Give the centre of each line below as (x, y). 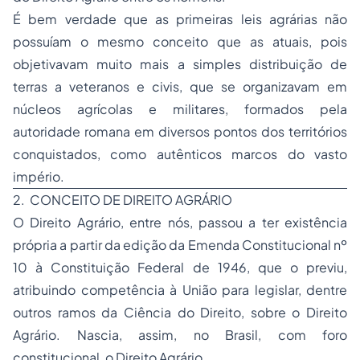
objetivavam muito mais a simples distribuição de (180, 64)
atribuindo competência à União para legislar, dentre (180, 290)
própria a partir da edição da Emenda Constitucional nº (180, 245)
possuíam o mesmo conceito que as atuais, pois (180, 41)
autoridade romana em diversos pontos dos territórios (180, 131)
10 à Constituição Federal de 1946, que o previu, (180, 267)
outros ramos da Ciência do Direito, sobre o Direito (180, 312)
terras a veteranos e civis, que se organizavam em (180, 86)
